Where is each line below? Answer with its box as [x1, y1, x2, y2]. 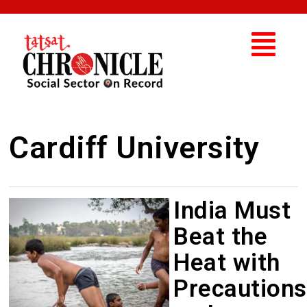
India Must [173, 196, 291, 225]
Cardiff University [9, 129, 260, 166]
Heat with [173, 248, 280, 277]
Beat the [173, 222, 268, 251]
